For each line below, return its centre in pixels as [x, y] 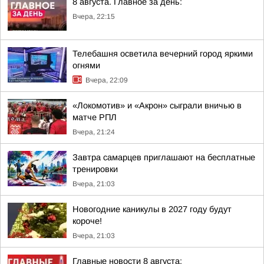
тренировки [95, 169]
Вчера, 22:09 [107, 80]
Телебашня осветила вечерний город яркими [163, 54]
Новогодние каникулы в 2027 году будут [152, 209]
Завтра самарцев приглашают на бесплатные [164, 157]
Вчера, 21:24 [94, 132]
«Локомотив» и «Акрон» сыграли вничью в [157, 105]
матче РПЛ [95, 117]
